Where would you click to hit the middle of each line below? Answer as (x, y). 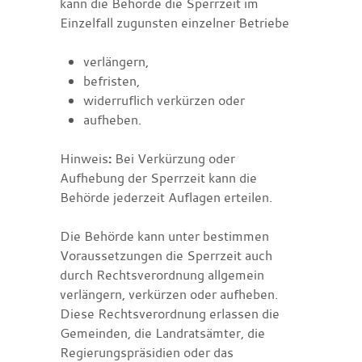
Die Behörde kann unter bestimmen (164, 236)
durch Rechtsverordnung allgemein (162, 274)
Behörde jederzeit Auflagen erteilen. (166, 197)
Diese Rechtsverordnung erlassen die (170, 313)
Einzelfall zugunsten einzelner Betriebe (175, 22)
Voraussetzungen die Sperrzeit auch (166, 255)
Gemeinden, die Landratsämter (150, 333)
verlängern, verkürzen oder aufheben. (169, 294)
